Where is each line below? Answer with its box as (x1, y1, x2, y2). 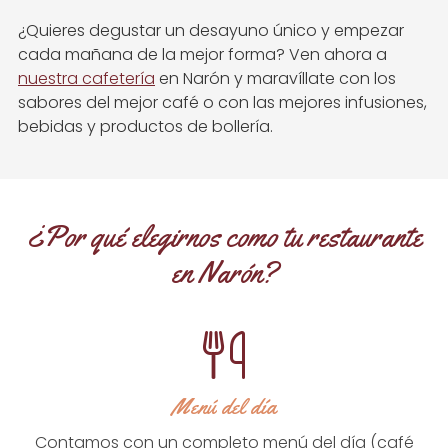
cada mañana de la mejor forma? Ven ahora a (18, 42, 387, 66)
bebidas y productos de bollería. (18, 114, 273, 138)
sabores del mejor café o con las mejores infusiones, (18, 90, 427, 114)
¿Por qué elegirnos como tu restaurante (26, 217, 422, 255)
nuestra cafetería (18, 66, 155, 90)
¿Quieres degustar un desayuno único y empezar (18, 18, 404, 42)
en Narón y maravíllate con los (155, 66, 396, 90)
